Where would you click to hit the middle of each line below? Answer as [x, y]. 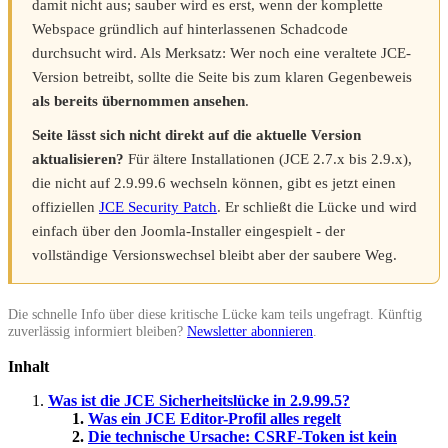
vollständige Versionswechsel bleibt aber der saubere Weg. [214, 254]
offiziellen [65, 206]
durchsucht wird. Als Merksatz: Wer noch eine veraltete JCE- [221, 52]
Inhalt [28, 366]
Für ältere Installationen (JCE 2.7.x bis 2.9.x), [268, 158]
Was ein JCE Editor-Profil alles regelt [214, 418]
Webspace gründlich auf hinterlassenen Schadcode [190, 28]
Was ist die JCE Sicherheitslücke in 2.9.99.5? [199, 400]
